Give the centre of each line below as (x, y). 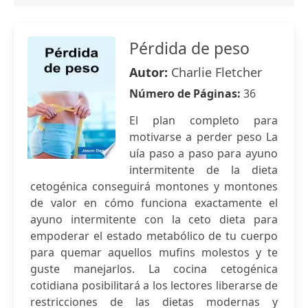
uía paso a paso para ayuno (203, 153)
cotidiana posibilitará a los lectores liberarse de (154, 285)
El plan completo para (203, 120)
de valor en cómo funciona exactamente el (154, 203)
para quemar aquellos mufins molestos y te (154, 252)
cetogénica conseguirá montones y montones (154, 186)
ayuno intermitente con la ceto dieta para (154, 219)
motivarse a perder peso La (203, 137)
